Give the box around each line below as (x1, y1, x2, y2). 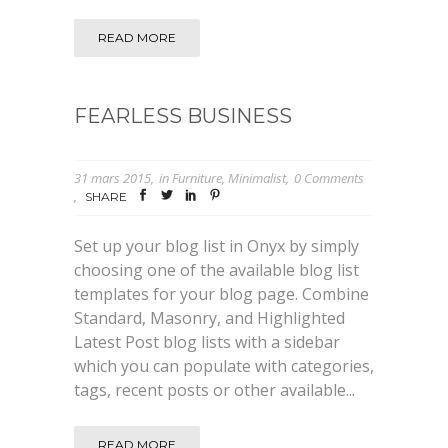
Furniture (172, 169, 222, 188)
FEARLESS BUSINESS (74, 104, 292, 129)
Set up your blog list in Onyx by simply (74, 234, 359, 257)
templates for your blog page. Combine (74, 282, 369, 305)
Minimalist (228, 169, 286, 188)
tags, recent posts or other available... (74, 378, 355, 401)
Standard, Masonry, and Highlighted (74, 306, 345, 329)
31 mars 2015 (74, 169, 151, 188)
